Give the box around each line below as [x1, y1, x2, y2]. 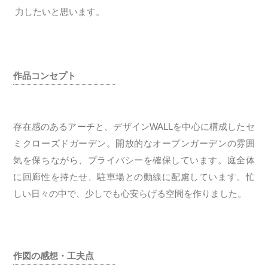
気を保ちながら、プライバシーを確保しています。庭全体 [13, 155, 255, 165]
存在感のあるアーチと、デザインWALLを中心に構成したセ [13, 121, 255, 132]
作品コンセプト [13, 71, 77, 81]
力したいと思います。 [15, 7, 105, 17]
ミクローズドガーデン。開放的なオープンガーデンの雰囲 [13, 138, 255, 148]
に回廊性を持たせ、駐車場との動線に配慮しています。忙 [13, 172, 255, 182]
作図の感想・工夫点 [13, 251, 95, 261]
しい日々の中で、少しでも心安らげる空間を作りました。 [13, 188, 247, 199]
